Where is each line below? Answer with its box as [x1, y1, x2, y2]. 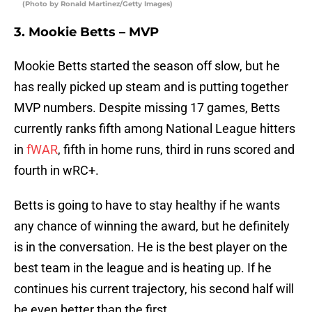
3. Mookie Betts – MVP [14, 24, 159, 40]
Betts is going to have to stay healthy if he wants [14, 198, 280, 213]
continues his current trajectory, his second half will [14, 281, 294, 297]
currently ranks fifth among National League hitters [14, 121, 295, 136]
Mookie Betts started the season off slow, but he [14, 58, 280, 74]
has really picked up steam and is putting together [14, 79, 288, 95]
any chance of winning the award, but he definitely [14, 219, 290, 234]
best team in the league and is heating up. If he [14, 260, 272, 276]
